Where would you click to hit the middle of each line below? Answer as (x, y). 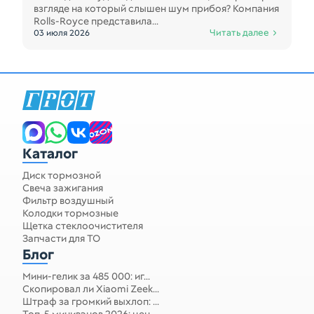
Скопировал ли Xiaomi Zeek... (91, 289)
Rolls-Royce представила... (96, 21)
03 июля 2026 (62, 33)
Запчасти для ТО (61, 238)
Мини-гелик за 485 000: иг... (86, 276)
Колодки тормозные (70, 213)
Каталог (50, 153)
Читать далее (239, 33)
